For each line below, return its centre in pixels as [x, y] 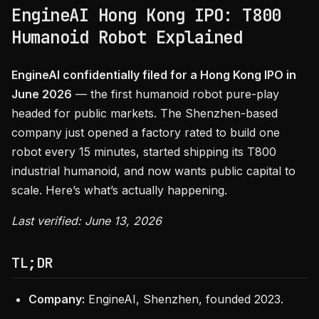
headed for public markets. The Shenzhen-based [145, 113]
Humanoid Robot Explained [127, 37]
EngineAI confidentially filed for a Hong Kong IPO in [154, 75]
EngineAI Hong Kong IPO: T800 [146, 15]
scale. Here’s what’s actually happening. [119, 190]
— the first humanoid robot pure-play [176, 94]
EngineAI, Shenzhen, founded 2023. [184, 299]
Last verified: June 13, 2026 [87, 221]
